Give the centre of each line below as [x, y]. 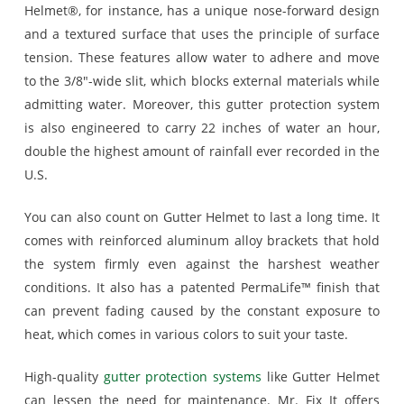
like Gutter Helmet [321, 376]
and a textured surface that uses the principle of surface [202, 34]
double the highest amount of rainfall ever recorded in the [202, 151]
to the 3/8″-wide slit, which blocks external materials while [202, 81]
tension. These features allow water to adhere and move [202, 57]
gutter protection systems [183, 376]
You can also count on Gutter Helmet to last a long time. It [202, 217]
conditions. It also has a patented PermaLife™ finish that [202, 287]
